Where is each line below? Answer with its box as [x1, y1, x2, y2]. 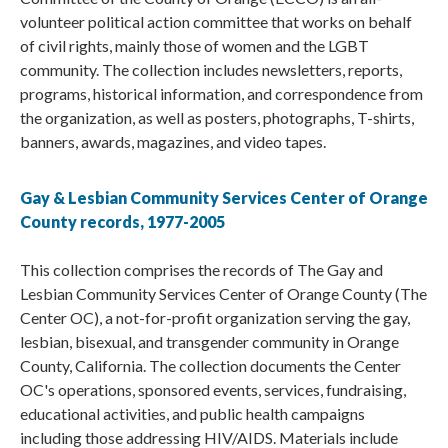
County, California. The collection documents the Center [20, 356, 401, 376]
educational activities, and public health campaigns [20, 404, 365, 424]
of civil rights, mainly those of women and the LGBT [20, 36, 369, 56]
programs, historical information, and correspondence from [20, 84, 423, 104]
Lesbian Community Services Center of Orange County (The [20, 284, 427, 304]
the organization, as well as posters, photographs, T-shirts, [20, 108, 414, 128]
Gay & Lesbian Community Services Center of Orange [20, 188, 428, 208]
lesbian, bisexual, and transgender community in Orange [20, 332, 399, 352]
